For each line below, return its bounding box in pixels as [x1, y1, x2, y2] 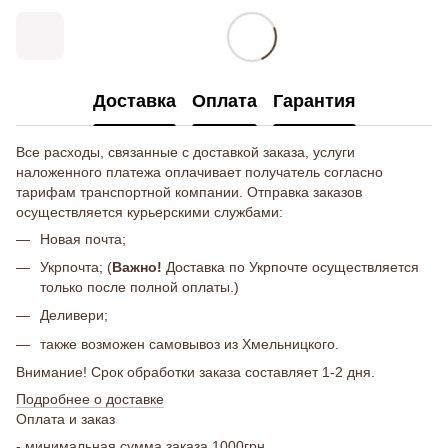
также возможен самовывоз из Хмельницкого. [40, 335, 339, 352]
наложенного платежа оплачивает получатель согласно [16, 163, 383, 180]
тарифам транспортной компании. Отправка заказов [16, 183, 362, 200]
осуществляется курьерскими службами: [16, 203, 283, 220]
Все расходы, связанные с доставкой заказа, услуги [16, 143, 355, 160]
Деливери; [40, 307, 108, 324]
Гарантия [272, 91, 356, 112]
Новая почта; [40, 230, 126, 247]
